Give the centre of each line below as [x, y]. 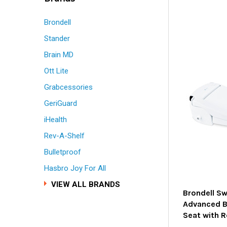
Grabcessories [68, 87]
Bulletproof [63, 152]
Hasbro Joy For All [75, 168]
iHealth [55, 120]
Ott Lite [56, 71]
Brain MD [59, 55]
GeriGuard [61, 104]
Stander [57, 39]
